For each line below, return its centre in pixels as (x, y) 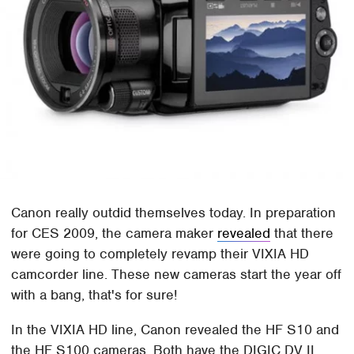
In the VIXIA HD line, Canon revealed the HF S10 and (175, 329)
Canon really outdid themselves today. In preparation (174, 212)
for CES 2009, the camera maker (115, 233)
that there (302, 233)
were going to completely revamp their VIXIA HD (160, 253)
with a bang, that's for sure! (94, 294)
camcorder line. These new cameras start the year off (177, 274)
